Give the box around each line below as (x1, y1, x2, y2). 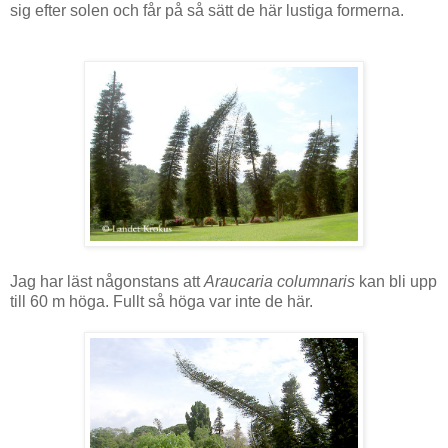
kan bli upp (355, 272, 437, 290)
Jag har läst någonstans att (10, 272, 204, 290)
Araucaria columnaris (204, 272, 355, 290)
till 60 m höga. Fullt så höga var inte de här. (10, 292, 313, 310)
